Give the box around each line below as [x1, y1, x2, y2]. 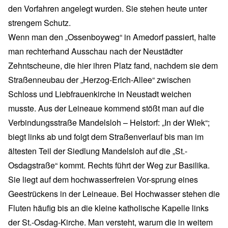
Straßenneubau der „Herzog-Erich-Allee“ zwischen [8, 73, 191, 85]
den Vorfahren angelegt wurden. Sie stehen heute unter [8, 2, 207, 14]
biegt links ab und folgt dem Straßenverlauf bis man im [8, 130, 204, 142]
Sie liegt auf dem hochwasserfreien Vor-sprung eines [8, 173, 198, 185]
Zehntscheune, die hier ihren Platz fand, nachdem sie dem [8, 59, 218, 71]
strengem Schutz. [8, 16, 71, 28]
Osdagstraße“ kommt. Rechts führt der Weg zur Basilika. [8, 159, 210, 171]
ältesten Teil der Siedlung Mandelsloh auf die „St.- [8, 145, 187, 157]
